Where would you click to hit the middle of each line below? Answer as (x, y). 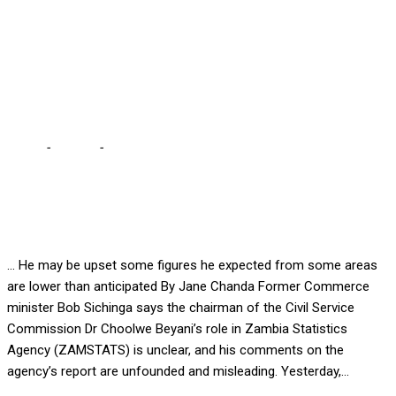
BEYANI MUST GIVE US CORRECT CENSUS (229, 148)
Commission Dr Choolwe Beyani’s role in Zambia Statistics (177, 329)
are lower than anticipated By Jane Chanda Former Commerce (188, 287)
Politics (74, 148)
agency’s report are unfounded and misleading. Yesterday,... (178, 372)
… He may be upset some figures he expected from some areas (192, 266)
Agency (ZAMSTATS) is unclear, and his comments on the (175, 350)
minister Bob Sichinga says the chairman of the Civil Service (181, 308)
